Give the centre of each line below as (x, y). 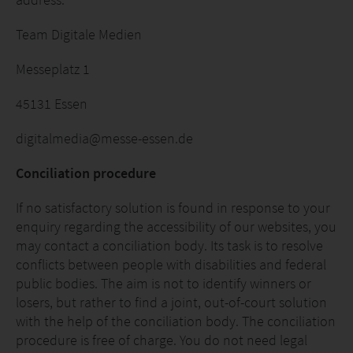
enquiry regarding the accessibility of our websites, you (176, 227)
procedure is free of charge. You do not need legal (162, 340)
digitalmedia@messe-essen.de (104, 138)
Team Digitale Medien (79, 34)
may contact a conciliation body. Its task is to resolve (169, 245)
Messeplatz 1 (53, 69)
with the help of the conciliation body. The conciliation (176, 321)
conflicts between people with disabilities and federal (171, 264)
